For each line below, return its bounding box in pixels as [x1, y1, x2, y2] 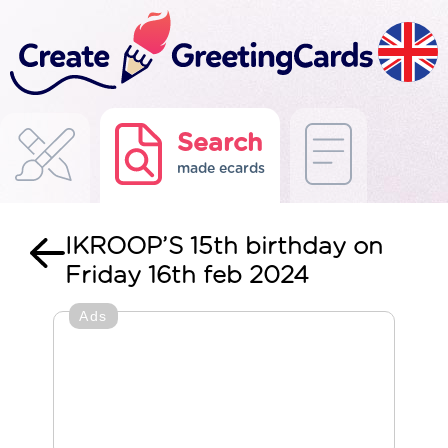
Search [177, 131, 263, 156]
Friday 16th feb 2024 [65, 264, 309, 288]
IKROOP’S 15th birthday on [65, 235, 383, 259]
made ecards [177, 162, 265, 176]
